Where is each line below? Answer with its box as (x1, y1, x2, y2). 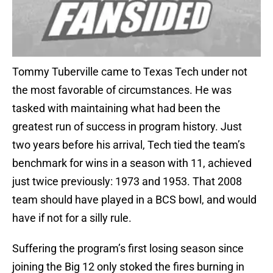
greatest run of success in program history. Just (12, 120, 242, 133)
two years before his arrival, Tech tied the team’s (12, 138, 245, 152)
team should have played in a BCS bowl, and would (12, 193, 257, 207)
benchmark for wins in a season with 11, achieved (12, 157, 252, 170)
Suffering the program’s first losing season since (12, 242, 244, 255)
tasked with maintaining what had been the (12, 102, 221, 115)
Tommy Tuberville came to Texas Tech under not (12, 65, 247, 79)
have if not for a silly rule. (12, 211, 132, 225)
